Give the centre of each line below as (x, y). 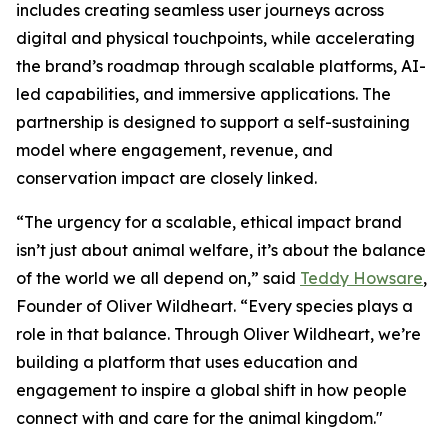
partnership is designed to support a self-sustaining (213, 122)
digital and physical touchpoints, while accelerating (215, 38)
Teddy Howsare (361, 278)
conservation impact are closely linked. (166, 178)
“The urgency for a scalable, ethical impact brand (209, 222)
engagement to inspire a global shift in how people (211, 390)
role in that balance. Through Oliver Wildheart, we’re (218, 334)
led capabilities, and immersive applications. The (203, 94)
